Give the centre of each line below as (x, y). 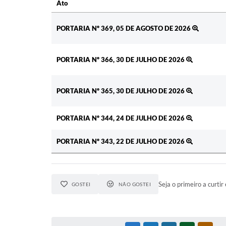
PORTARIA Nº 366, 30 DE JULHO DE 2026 (121, 59)
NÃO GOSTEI (135, 184)
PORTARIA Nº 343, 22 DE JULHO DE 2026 (121, 141)
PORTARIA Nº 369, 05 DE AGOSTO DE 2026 (124, 28)
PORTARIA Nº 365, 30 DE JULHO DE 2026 (121, 91)
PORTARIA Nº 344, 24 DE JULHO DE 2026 (121, 118)
